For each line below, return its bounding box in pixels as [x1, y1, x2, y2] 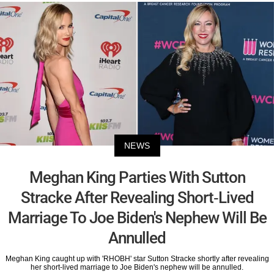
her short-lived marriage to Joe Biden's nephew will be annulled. [31, 263, 243, 272]
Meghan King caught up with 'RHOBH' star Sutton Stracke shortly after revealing [5, 254, 269, 264]
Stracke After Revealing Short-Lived [20, 188, 254, 207]
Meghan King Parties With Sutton [29, 168, 245, 187]
